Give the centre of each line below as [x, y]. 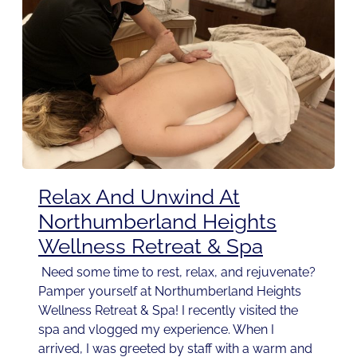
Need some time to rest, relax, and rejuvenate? [177, 272]
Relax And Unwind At [139, 196]
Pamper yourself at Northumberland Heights [170, 291]
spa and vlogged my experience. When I [156, 329]
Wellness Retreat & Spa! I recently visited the [168, 310]
